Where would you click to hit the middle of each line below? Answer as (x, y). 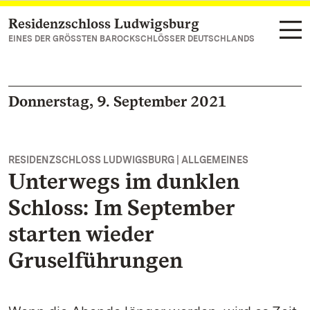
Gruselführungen (95, 260)
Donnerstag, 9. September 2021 (117, 101)
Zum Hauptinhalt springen (93, 25)
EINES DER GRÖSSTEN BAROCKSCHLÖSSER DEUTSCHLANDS (131, 39)
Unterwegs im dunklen (124, 181)
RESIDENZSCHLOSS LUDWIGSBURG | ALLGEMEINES (128, 160)
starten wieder (81, 234)
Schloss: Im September (121, 207)
